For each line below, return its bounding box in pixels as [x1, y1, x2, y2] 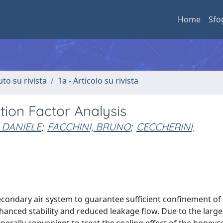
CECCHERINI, [136, 120, 195, 133]
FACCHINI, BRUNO [47, 120, 130, 133]
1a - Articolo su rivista [58, 75, 138, 86]
